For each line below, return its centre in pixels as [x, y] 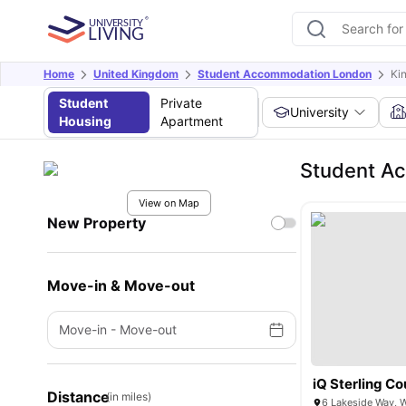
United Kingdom [136, 74]
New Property [97, 223]
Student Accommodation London [285, 74]
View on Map [169, 203]
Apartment [191, 121]
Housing [85, 121]
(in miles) [129, 396]
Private [181, 103]
